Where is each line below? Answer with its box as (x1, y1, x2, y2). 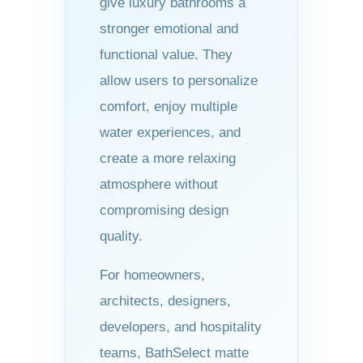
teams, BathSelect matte (100, 344, 249, 361)
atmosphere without (100, 176, 218, 192)
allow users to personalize (100, 72, 258, 88)
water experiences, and (100, 124, 241, 140)
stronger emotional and (100, 20, 238, 36)
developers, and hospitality (100, 318, 262, 335)
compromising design (100, 202, 228, 218)
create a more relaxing (100, 150, 236, 166)
